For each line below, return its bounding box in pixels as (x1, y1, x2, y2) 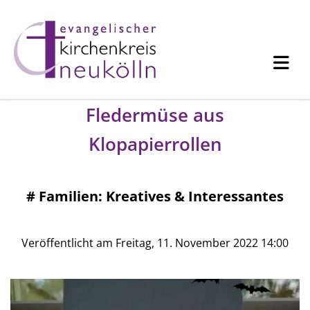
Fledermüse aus (86, 102, 224, 127)
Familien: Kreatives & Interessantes (39, 186, 284, 206)
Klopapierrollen (88, 131, 222, 156)
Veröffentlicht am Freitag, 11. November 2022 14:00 (21, 235, 289, 250)
